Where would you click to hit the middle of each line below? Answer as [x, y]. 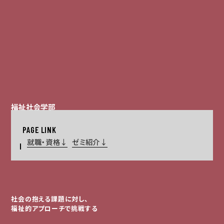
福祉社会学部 [33, 106]
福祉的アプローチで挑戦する [54, 208]
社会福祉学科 [61, 123]
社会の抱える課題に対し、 [50, 199]
